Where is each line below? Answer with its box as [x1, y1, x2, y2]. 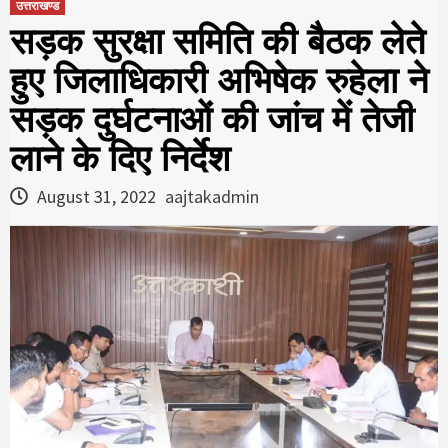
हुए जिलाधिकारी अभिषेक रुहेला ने [10, 59, 428, 101]
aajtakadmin [165, 184, 259, 208]
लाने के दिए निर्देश [10, 137, 230, 179]
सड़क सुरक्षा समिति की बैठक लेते [10, 20, 425, 62]
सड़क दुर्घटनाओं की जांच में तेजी [10, 98, 414, 140]
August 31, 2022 [33, 184, 160, 208]
